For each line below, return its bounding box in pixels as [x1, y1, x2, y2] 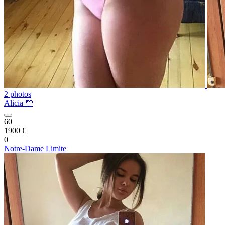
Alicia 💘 [4, 99, 33, 107]
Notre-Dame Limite [4, 144, 66, 153]
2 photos [4, 90, 31, 98]
